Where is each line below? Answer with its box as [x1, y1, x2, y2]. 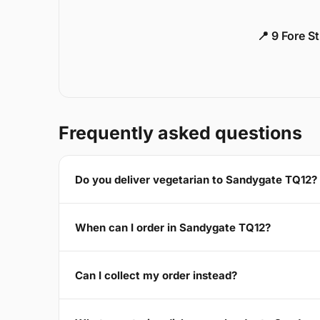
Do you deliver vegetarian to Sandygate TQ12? [75, 172, 317, 186]
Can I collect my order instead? [75, 268, 237, 282]
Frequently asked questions [59, 122, 302, 144]
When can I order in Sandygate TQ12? [75, 220, 271, 234]
